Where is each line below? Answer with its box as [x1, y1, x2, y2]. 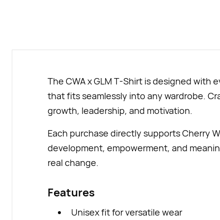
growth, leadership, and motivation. [48, 105, 192, 116]
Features [48, 185, 95, 200]
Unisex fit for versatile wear [71, 206, 182, 218]
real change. [48, 157, 99, 168]
